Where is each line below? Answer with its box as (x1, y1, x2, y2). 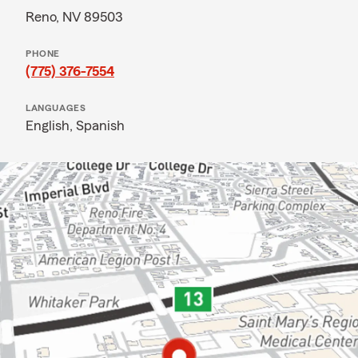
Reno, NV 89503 (26, 10, 123, 24)
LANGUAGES (26, 103, 86, 113)
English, (26, 118, 76, 133)
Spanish (76, 118, 125, 133)
